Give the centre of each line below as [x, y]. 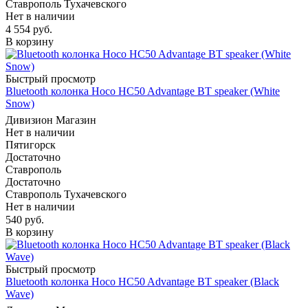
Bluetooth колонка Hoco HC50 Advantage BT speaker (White [143, 91]
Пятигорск [31, 145]
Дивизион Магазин [51, 120]
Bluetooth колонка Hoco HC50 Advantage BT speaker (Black [142, 282]
